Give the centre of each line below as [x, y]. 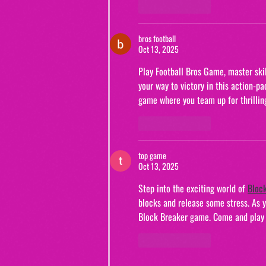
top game [152, 156]
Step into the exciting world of [193, 189]
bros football [157, 39]
